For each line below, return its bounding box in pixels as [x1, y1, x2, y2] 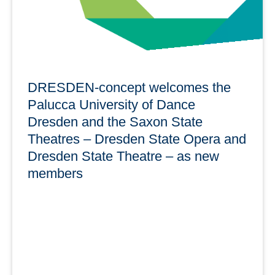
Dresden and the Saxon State [28, 114, 203, 130]
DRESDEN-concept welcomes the [28, 79, 231, 95]
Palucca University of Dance [28, 96, 195, 112]
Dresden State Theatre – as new [28, 148, 219, 164]
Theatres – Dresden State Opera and [28, 131, 246, 147]
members [28, 165, 83, 181]
